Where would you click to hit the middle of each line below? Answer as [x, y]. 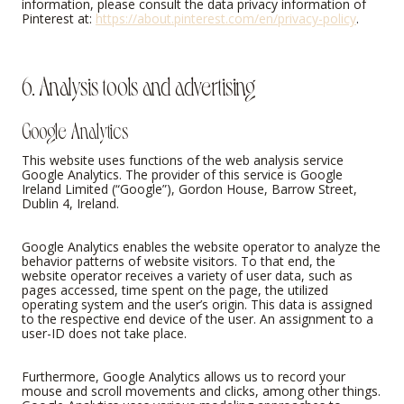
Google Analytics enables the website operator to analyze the [201, 247]
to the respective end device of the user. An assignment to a [197, 319]
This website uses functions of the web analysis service [183, 161]
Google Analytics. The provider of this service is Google [182, 175]
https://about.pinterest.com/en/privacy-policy [226, 18]
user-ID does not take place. [104, 334]
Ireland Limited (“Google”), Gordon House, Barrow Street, [189, 189]
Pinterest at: [59, 18]
